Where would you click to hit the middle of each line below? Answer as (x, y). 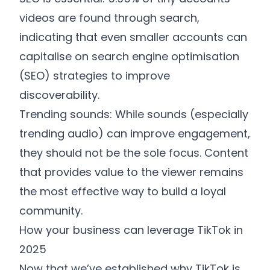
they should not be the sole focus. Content (134, 153)
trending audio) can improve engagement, (135, 133)
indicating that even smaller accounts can (133, 37)
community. (51, 211)
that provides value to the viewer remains (131, 172)
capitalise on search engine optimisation (129, 56)
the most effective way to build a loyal (123, 191)
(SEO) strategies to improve (95, 76)
